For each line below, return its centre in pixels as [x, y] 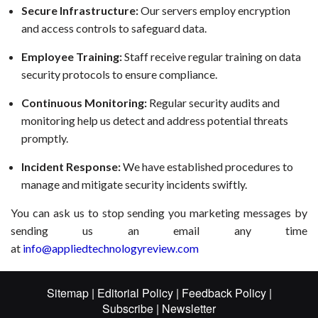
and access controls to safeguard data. [114, 28]
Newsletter [187, 308]
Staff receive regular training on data [212, 56]
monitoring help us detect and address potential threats [155, 120]
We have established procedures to [207, 166]
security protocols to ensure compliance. [119, 74]
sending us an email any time [159, 230]
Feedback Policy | [225, 292]
